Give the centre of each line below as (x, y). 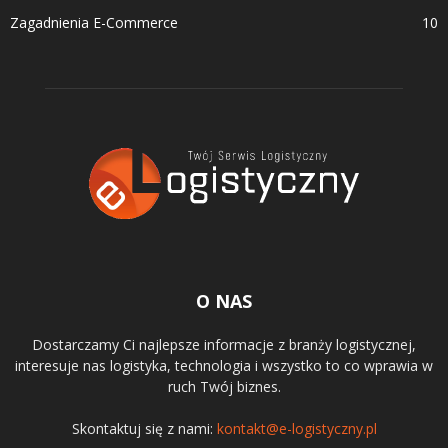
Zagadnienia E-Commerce (94, 23)
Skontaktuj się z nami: (144, 429)
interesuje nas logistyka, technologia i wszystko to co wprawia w (224, 366)
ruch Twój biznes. (224, 387)
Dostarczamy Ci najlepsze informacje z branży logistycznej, (224, 345)
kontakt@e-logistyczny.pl (296, 429)
